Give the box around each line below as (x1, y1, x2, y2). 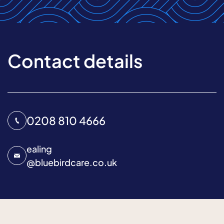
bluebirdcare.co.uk (35, 156, 117, 168)
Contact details (7, 49, 142, 72)
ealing (26, 143, 52, 154)
